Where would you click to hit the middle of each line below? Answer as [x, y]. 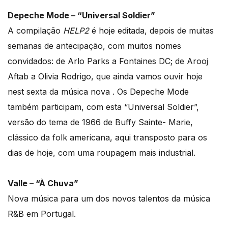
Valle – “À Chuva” [43, 183]
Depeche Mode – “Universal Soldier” [81, 15]
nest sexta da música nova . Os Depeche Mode [98, 91]
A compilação [35, 30]
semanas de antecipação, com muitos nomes [94, 46]
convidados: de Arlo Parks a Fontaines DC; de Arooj [108, 61]
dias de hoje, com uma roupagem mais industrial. [102, 152]
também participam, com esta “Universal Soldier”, [103, 107]
